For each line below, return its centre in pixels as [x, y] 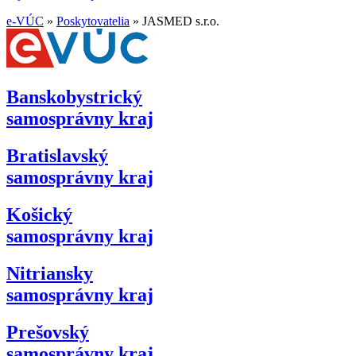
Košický [39, 214]
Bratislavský [57, 155]
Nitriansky [50, 273]
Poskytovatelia [93, 21]
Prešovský [48, 332]
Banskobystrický [74, 97]
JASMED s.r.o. [181, 21]
